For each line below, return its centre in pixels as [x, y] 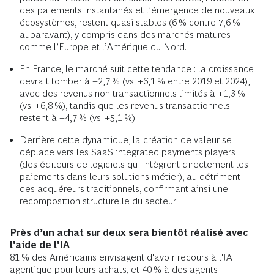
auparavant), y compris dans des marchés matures [125, 35]
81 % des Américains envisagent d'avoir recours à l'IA [121, 257]
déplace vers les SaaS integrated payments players [128, 152]
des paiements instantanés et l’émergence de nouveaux [137, 10]
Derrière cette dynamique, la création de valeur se [126, 140]
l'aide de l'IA [40, 245]
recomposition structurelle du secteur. [98, 201]
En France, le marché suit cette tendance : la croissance [137, 69]
